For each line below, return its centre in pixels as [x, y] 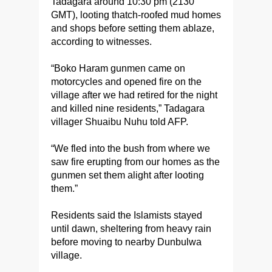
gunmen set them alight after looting [127, 175]
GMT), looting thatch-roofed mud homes [136, 15]
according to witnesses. [101, 42]
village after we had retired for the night [134, 95]
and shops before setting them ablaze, [133, 28]
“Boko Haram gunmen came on [118, 68]
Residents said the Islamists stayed [127, 215]
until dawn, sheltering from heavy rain [131, 229]
